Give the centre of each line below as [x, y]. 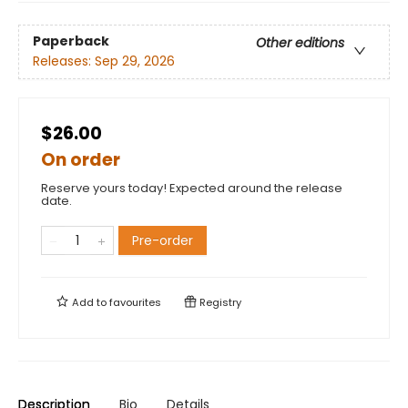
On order [81, 159]
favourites [135, 302]
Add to [89, 302]
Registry [219, 302]
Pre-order [163, 240]
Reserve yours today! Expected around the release [192, 188]
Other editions [300, 43]
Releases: [64, 61]
